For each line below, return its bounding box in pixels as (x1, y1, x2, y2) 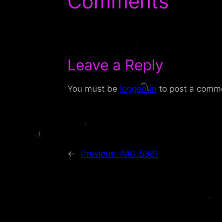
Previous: (81, 148, 120, 159)
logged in (120, 83, 157, 94)
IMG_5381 (120, 148, 159, 159)
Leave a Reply (67, 55, 164, 74)
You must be (67, 83, 120, 94)
